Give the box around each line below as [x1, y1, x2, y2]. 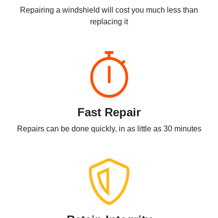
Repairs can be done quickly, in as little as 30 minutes [17, 125, 201, 133]
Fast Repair [77, 106, 141, 119]
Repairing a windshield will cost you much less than [20, 6, 198, 15]
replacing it [90, 18, 128, 26]
